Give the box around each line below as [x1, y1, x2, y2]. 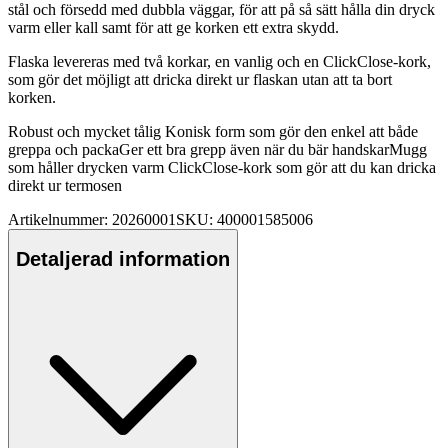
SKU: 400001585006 [176, 210, 313, 228]
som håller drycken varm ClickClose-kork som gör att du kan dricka [8, 158, 436, 176]
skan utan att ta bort [269, 70, 392, 88]
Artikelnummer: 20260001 [8, 210, 176, 228]
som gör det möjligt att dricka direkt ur [8, 70, 253, 88]
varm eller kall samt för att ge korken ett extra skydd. [8, 18, 339, 36]
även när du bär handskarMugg [226, 140, 427, 158]
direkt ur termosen [8, 176, 122, 194]
